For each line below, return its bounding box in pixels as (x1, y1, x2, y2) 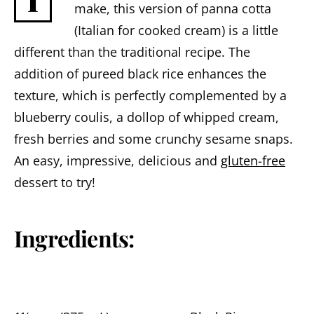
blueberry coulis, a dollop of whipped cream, (14, 109, 279, 125)
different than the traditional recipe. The (14, 43, 250, 60)
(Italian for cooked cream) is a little (74, 22, 278, 39)
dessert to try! (14, 174, 95, 191)
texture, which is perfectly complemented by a (14, 87, 287, 104)
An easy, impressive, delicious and (14, 152, 221, 169)
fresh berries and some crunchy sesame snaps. (14, 130, 293, 147)
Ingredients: (14, 223, 135, 253)
